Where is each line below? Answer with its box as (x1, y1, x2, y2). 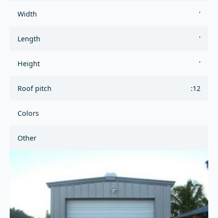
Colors (18, 108, 39, 118)
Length (18, 34, 40, 43)
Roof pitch (18, 83, 52, 93)
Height (18, 58, 40, 68)
